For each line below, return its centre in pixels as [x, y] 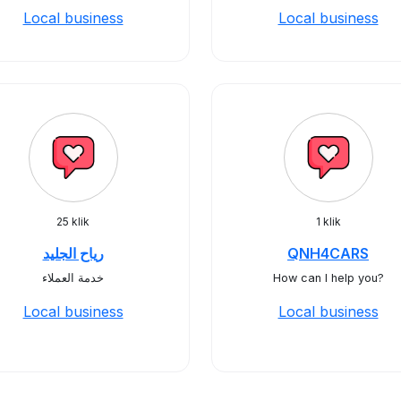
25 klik [73, 222]
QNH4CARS [328, 253]
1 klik [328, 222]
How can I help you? [328, 278]
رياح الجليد [73, 253]
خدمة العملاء [73, 278]
